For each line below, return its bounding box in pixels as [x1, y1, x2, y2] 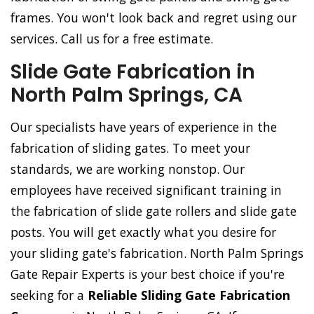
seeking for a [11, 287, 88, 304]
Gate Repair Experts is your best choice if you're [11, 266, 285, 283]
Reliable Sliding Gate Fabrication [88, 287, 290, 304]
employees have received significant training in [11, 182, 282, 199]
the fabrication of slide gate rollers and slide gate [11, 203, 296, 220]
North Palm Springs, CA [11, 81, 243, 109]
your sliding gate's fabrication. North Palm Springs [11, 245, 303, 262]
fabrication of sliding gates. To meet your [11, 139, 250, 157]
